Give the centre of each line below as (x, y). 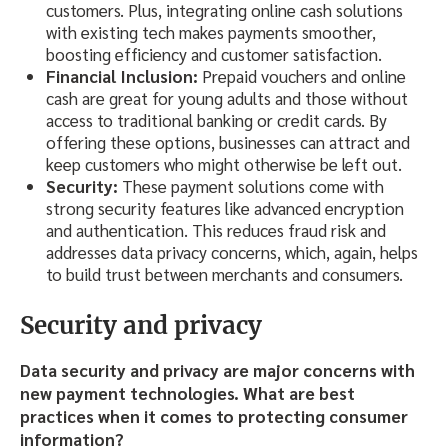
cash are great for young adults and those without (227, 98)
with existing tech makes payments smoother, (211, 32)
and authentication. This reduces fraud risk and (216, 230)
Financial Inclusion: (124, 76)
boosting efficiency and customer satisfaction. (214, 54)
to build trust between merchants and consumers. (224, 274)
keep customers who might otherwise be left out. (224, 164)
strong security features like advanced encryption (225, 208)
